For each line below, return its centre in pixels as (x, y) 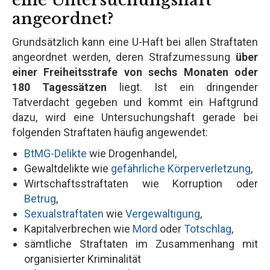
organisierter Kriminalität (83, 259)
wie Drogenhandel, (132, 153)
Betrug (40, 198)
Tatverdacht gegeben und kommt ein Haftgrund (135, 102)
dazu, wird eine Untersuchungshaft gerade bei (135, 117)
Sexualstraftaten (64, 213)
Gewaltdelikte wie (67, 168)
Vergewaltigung (163, 213)
